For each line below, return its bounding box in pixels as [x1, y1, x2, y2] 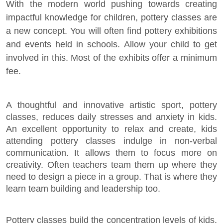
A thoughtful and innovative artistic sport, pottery [6, 100, 217, 110]
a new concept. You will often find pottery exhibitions [6, 26, 217, 36]
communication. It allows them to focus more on [6, 148, 217, 158]
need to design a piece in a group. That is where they [6, 172, 217, 182]
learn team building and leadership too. [6, 184, 160, 194]
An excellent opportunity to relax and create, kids [6, 124, 217, 134]
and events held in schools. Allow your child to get [6, 39, 217, 49]
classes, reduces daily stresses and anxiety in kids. [6, 112, 217, 122]
